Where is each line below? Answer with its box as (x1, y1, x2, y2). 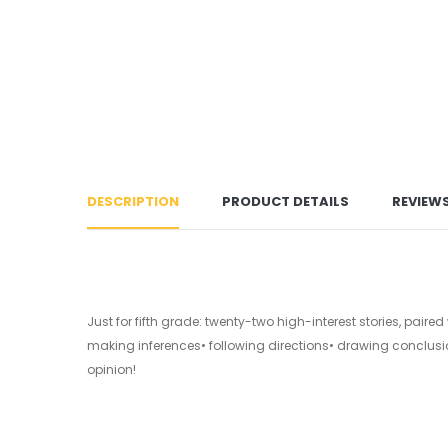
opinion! (87, 361, 136, 378)
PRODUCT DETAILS (222, 192, 349, 211)
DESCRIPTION (87, 192, 179, 211)
